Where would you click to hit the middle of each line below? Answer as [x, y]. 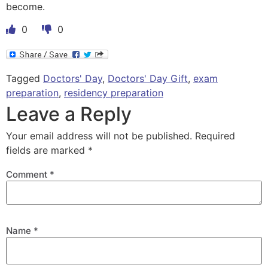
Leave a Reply [69, 114]
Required [215, 136]
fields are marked [47, 150]
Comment [28, 174]
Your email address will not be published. [99, 136]
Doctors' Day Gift [148, 79]
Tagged [25, 79]
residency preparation [114, 93]
